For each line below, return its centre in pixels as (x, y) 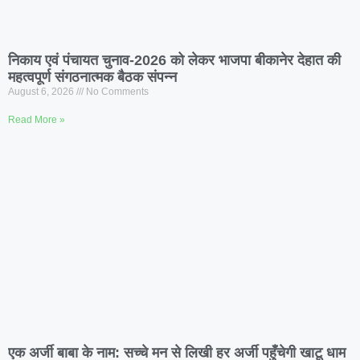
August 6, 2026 (42, 92)
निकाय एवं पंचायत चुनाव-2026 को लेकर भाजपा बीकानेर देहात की (174, 61)
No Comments (116, 92)
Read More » (37, 120)
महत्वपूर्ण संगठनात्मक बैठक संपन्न (92, 78)
